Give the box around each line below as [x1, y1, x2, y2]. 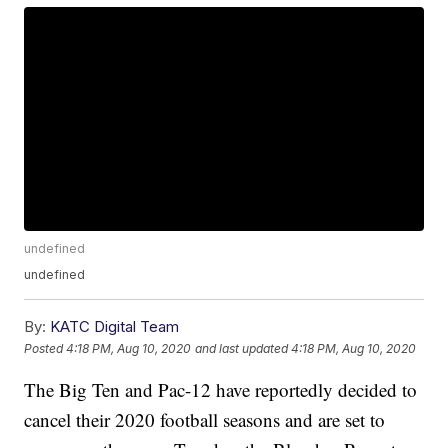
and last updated [195, 340, 289, 356]
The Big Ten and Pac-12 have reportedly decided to [24, 377, 418, 403]
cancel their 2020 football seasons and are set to [24, 407, 386, 433]
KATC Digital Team [50, 317, 180, 337]
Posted [24, 340, 67, 356]
